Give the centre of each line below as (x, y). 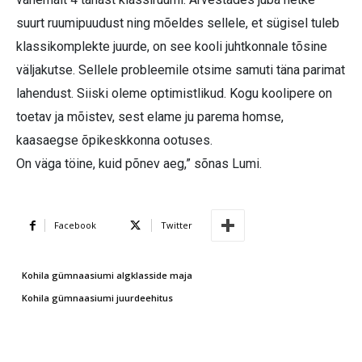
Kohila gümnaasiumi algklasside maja (107, 276)
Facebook (75, 225)
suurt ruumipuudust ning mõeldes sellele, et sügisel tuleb (178, 23)
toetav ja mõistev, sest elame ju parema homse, (150, 117)
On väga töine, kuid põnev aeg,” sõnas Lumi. (139, 164)
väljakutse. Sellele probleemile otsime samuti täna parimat (181, 70)
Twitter (177, 225)
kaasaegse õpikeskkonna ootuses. (114, 141)
